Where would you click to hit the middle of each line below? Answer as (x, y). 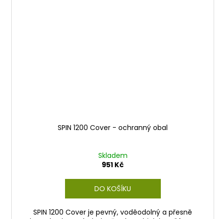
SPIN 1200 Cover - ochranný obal (113, 127)
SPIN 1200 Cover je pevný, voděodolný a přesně (113, 212)
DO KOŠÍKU (113, 188)
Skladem (113, 155)
